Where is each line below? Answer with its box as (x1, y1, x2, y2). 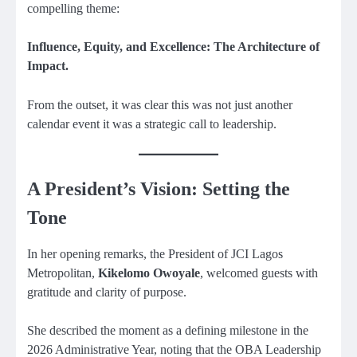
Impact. (27, 59, 69, 73)
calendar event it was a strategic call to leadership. (27, 116, 277, 131)
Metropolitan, (27, 265, 98, 280)
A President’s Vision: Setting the (27, 178, 290, 199)
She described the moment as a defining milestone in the (27, 323, 308, 337)
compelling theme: (27, 2, 120, 16)
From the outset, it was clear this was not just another (27, 97, 292, 112)
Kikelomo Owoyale (98, 265, 200, 280)
